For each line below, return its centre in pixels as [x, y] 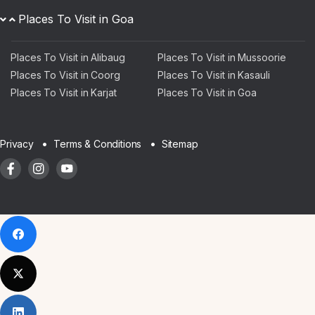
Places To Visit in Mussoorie [222, 58]
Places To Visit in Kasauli [214, 75]
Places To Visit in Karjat [64, 93]
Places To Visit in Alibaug [68, 58]
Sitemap [180, 143]
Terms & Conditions [98, 144]
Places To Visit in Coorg [65, 75]
